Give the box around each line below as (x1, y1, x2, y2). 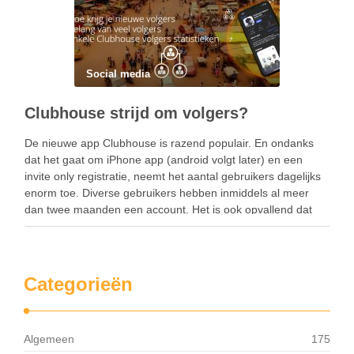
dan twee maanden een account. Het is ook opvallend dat (24, 203, 312, 217)
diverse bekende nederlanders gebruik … (24, 220, 232, 233)
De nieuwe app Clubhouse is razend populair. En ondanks (24, 137, 314, 150)
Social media (86, 68, 150, 81)
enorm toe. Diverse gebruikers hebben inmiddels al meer (24, 186, 309, 200)
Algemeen (24, 333, 74, 346)
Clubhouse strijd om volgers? (24, 104, 248, 122)
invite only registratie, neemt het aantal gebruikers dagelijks (24, 170, 321, 183)
